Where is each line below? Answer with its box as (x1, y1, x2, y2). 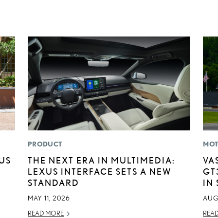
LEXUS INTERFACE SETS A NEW (28, 166, 172, 177)
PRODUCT (28, 140, 62, 148)
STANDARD (28, 178, 80, 188)
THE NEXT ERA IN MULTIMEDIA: (28, 155, 176, 165)
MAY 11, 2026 (28, 194, 71, 202)
